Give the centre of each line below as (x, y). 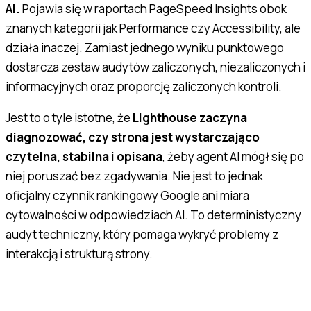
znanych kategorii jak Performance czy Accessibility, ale (153, 28)
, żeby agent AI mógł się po (233, 156)
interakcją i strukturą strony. (79, 253)
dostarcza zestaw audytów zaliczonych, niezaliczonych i (155, 67)
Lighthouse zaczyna (190, 117)
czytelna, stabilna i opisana (84, 156)
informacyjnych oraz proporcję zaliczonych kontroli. (144, 86)
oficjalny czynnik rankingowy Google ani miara (127, 195)
